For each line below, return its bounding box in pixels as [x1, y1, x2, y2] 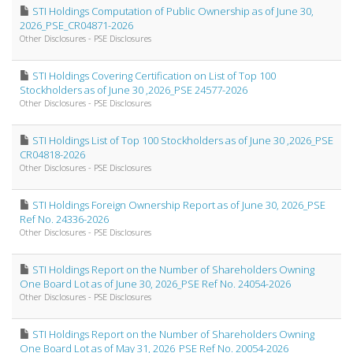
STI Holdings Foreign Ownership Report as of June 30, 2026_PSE [32, 197, 325, 212]
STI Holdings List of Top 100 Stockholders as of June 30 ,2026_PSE [32, 132, 333, 147]
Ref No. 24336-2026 [20, 211, 109, 226]
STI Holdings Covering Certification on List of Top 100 [32, 68, 276, 83]
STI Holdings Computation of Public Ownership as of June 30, [32, 3, 314, 18]
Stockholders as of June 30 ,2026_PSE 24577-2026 [20, 82, 247, 97]
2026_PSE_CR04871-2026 [20, 17, 133, 32]
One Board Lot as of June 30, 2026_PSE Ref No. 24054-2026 [20, 276, 291, 291]
